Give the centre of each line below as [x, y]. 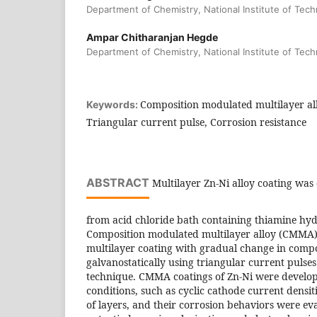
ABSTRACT [118, 182]
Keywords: [113, 104]
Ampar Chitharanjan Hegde [152, 37]
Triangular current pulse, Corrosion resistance [196, 122]
